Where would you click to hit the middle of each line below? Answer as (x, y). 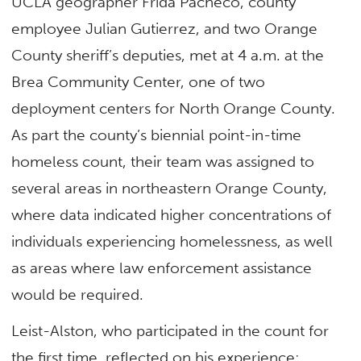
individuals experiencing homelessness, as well (172, 241)
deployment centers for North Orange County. (174, 108)
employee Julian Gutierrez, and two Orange (165, 28)
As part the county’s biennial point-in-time (157, 135)
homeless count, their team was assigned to (163, 161)
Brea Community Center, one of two (139, 81)
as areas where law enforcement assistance (162, 268)
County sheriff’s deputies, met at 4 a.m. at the (168, 55)
